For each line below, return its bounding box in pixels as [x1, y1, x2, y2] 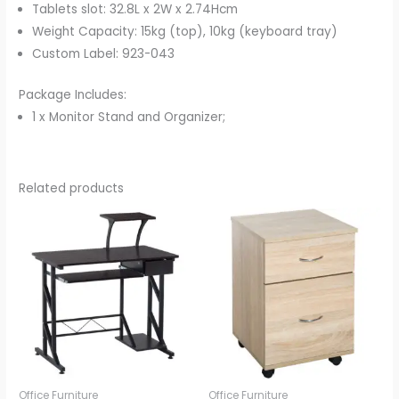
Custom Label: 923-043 [32, 45, 175, 63]
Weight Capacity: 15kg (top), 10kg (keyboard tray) [32, 23, 338, 41]
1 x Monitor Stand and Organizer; [32, 108, 226, 126]
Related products [19, 179, 125, 197]
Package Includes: [19, 85, 127, 103]
